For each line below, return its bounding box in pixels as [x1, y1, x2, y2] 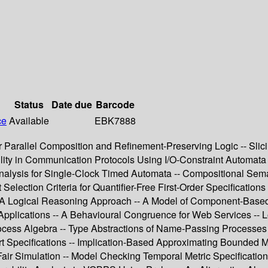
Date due [51, 98, 92, 112]
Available [9, 114, 49, 128]
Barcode [96, 98, 135, 112]
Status [14, 98, 44, 112]
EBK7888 [95, 114, 136, 128]
